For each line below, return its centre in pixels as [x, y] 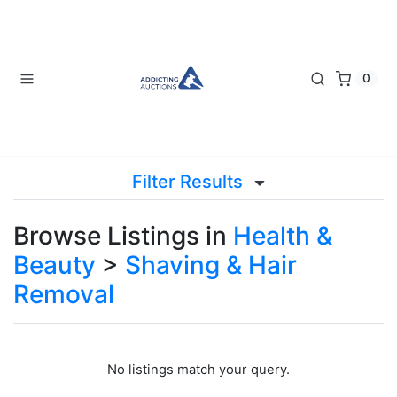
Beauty [54, 265]
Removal [64, 294]
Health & [283, 236]
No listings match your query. [198, 370]
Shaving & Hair [211, 265]
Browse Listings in [123, 236]
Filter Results [190, 182]
